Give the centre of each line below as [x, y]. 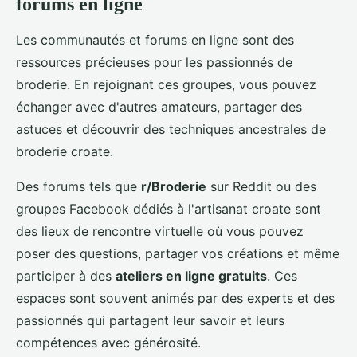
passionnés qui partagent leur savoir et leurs [150, 321]
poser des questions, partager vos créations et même [178, 254]
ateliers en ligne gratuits [191, 276]
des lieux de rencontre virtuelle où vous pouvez [160, 231]
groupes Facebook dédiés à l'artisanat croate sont [169, 209]
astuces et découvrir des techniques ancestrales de [171, 129]
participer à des [66, 276]
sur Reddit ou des [261, 187]
